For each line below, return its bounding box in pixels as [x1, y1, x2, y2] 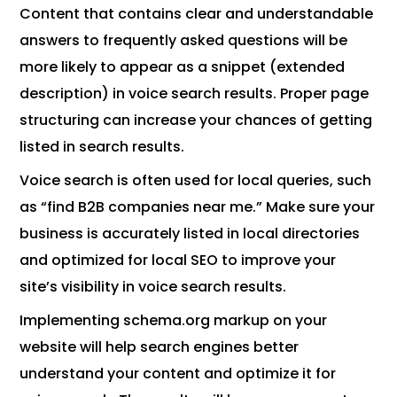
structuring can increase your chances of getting [19, 110, 373, 131]
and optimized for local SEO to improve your [19, 250, 337, 271]
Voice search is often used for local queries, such [19, 170, 372, 191]
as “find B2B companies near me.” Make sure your [19, 197, 376, 218]
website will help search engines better [19, 337, 300, 358]
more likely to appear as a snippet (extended [19, 57, 346, 78]
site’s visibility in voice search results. [19, 276, 287, 298]
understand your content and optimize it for [19, 363, 337, 385]
